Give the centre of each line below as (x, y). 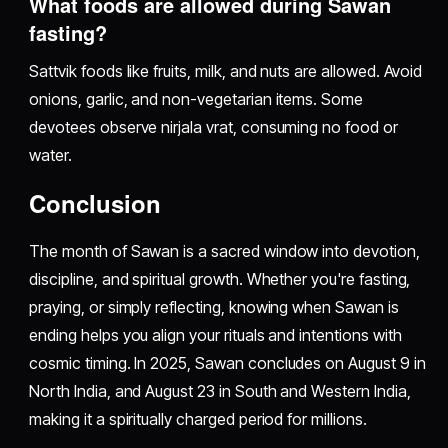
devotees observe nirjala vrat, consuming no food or (213, 127)
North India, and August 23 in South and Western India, (220, 391)
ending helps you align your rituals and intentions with (215, 335)
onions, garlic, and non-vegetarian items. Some (196, 99)
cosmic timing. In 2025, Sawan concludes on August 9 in (227, 363)
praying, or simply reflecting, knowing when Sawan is (214, 307)
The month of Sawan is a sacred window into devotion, (224, 251)
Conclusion (95, 203)
